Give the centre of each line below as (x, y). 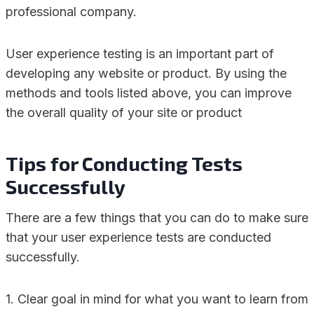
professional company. (71, 12)
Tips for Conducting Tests (124, 163)
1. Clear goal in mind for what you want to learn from (157, 299)
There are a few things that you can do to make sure (157, 218)
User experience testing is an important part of (140, 54)
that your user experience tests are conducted (138, 237)
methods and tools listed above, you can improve (149, 93)
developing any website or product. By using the (146, 73)
